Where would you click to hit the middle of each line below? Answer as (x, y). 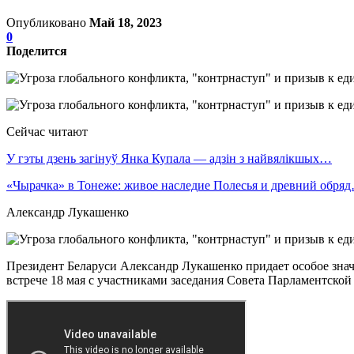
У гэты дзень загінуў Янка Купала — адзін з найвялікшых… (169, 158)
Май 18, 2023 (126, 22)
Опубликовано (48, 22)
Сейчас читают (47, 131)
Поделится (37, 51)
